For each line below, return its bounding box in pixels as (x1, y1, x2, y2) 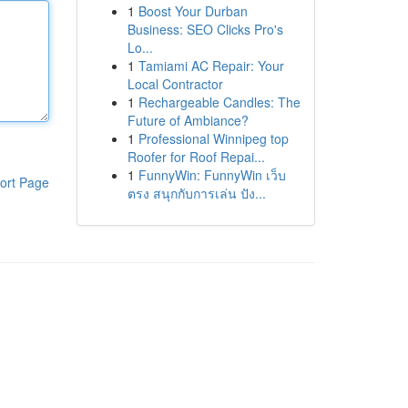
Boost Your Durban (138, 2, 248, 20)
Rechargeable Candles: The (138, 93, 301, 111)
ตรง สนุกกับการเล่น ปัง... (127, 184, 266, 202)
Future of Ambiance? (127, 111, 249, 129)
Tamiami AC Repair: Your (138, 56, 284, 75)
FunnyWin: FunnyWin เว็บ (138, 166, 286, 184)
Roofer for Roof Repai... (127, 148, 265, 166)
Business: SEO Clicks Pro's (127, 20, 283, 38)
